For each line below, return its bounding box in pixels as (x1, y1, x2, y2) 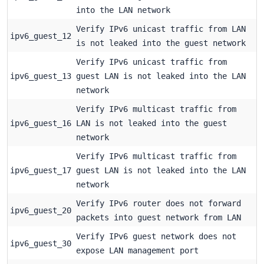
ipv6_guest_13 (10, 71, 71, 81)
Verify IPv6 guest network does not (76, 231, 236, 241)
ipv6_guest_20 (10, 205, 71, 215)
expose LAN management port (76, 245, 199, 255)
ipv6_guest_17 (10, 165, 71, 175)
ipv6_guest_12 (10, 31, 71, 41)
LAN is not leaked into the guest (76, 118, 227, 128)
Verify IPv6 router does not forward (76, 198, 241, 208)
